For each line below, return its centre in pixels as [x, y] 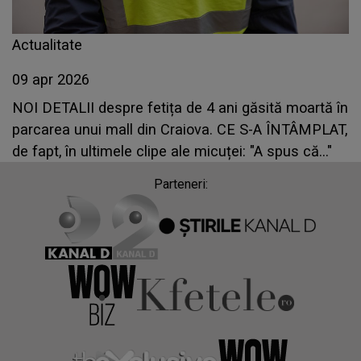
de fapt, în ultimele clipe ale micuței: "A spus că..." [172, 151]
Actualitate [47, 45]
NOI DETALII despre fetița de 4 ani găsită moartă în [180, 108]
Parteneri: [180, 185]
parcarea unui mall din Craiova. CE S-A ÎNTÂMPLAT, [180, 130]
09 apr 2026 [51, 80]
